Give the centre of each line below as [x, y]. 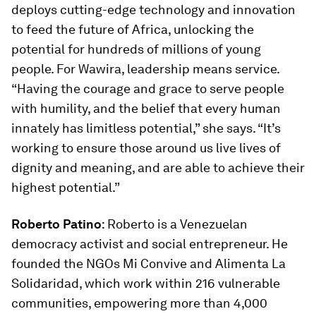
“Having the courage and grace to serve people [148, 89]
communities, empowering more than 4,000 [139, 303]
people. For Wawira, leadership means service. [145, 69]
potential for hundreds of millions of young [136, 49]
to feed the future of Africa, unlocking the [133, 29]
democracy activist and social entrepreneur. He [150, 244]
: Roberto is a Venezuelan [175, 224]
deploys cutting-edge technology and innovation [153, 10]
